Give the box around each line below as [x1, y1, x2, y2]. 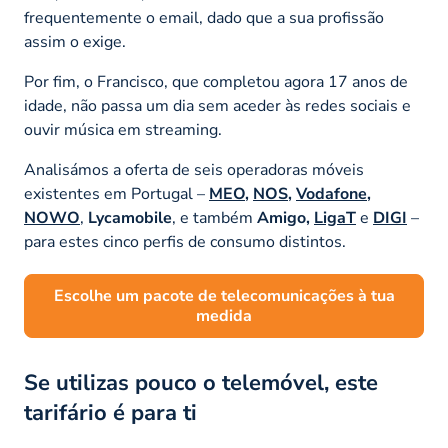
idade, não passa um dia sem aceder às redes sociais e [24, 94, 411, 117]
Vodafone [296, 182, 367, 205]
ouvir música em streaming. [24, 118, 222, 141]
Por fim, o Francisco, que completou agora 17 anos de [24, 70, 408, 93]
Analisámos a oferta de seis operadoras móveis [24, 158, 364, 181]
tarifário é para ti [24, 397, 197, 428]
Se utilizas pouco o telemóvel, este [24, 367, 378, 398]
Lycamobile [88, 206, 172, 229]
